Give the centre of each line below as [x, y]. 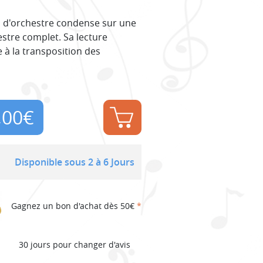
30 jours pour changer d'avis [74, 245]
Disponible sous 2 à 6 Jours [74, 162]
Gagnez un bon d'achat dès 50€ [74, 206]
